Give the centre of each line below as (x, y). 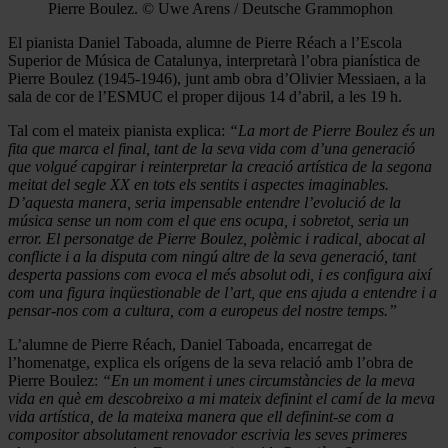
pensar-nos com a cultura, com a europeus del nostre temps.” (202, 310)
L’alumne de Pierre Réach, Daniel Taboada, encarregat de (190, 344)
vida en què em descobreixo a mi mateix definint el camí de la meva (221, 398)
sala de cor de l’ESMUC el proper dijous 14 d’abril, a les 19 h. (205, 96)
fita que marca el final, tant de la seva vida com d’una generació (211, 148)
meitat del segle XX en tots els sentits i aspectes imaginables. (198, 184)
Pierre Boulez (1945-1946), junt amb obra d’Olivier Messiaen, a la (217, 78)
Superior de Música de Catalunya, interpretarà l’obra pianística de (214, 60)
